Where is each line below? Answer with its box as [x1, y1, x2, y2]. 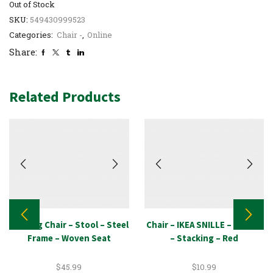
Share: [9, 46, 37, 58]
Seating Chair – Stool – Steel [9, 218, 129, 230]
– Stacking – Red [169, 232, 238, 244]
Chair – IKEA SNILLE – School [146, 218, 262, 230]
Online [87, 29, 112, 40]
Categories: [9, 29, 55, 40]
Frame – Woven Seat [27, 232, 111, 244]
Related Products [9, 87, 121, 106]
